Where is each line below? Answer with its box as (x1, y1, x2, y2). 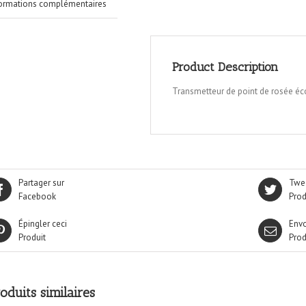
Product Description (172, 59, 279, 74)
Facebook (18, 190, 56, 202)
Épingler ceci (18, 217, 67, 229)
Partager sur (18, 176, 64, 189)
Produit (18, 231, 46, 243)
